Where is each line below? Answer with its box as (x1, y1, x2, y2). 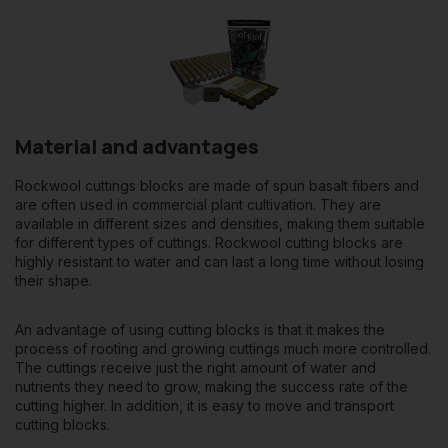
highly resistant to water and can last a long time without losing (15, 253, 424, 271)
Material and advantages (15, 133, 259, 161)
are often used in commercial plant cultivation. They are (15, 196, 381, 214)
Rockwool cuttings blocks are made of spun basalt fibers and (15, 177, 419, 195)
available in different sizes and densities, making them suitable (15, 215, 425, 233)
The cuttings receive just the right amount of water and (15, 359, 376, 377)
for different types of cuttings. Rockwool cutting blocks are (15, 234, 403, 252)
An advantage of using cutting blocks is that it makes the (15, 321, 385, 339)
